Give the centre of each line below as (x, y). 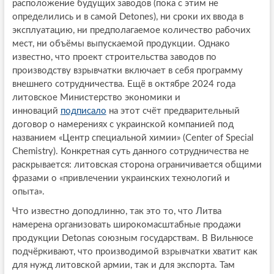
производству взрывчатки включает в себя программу (127, 71)
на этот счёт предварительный (173, 111)
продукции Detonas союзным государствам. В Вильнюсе (132, 239)
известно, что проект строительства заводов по (114, 57)
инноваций (36, 111)
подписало (83, 111)
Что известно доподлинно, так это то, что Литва (117, 212)
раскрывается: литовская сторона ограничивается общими (137, 165)
